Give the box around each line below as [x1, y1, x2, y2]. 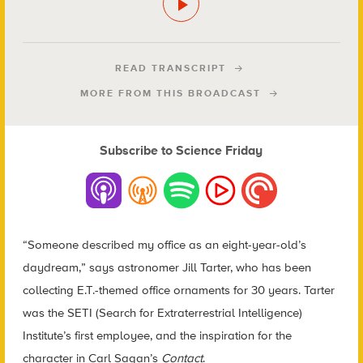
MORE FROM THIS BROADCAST [80, 88, 262, 100]
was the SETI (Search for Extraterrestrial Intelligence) [22, 305, 302, 321]
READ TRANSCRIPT [115, 62, 227, 75]
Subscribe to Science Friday [100, 143, 263, 159]
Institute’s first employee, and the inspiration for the [22, 328, 292, 344]
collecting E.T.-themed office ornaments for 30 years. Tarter [22, 283, 335, 298]
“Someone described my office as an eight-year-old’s [22, 237, 306, 253]
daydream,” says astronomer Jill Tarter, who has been [22, 260, 311, 275]
